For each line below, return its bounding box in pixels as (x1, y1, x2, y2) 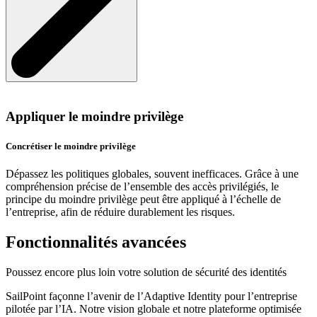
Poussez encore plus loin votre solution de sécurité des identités (6, 265, 287, 278)
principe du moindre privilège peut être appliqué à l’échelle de (6, 192, 281, 205)
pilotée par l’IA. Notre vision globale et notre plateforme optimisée (6, 302, 301, 315)
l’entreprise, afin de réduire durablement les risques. (6, 205, 235, 218)
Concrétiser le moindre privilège (6, 140, 136, 151)
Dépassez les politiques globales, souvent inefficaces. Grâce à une (6, 167, 299, 180)
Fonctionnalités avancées (6, 232, 186, 251)
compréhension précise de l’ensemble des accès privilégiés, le (6, 180, 279, 192)
